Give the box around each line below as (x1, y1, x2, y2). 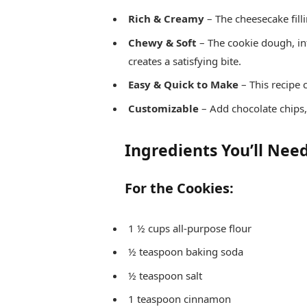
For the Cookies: (124, 178, 234, 197)
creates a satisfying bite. (127, 53, 241, 68)
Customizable (127, 101, 199, 115)
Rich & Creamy (127, 12, 204, 26)
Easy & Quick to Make (127, 77, 238, 92)
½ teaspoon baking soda (127, 245, 243, 259)
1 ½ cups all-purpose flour (127, 221, 251, 235)
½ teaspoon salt (127, 268, 202, 282)
